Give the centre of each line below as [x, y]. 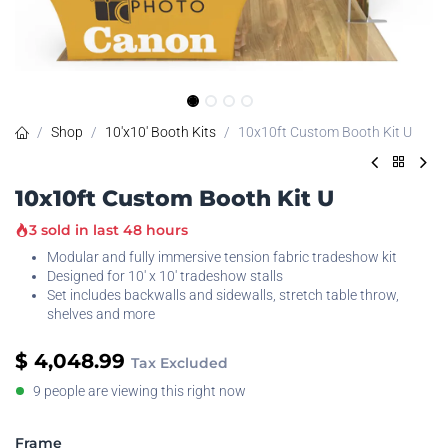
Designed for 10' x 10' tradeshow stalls [165, 275]
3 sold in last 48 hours [108, 229]
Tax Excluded [179, 362]
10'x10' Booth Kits [160, 131]
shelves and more [101, 313]
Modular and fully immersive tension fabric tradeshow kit [222, 256]
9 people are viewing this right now [139, 390]
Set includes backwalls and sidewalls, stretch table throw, [223, 294]
